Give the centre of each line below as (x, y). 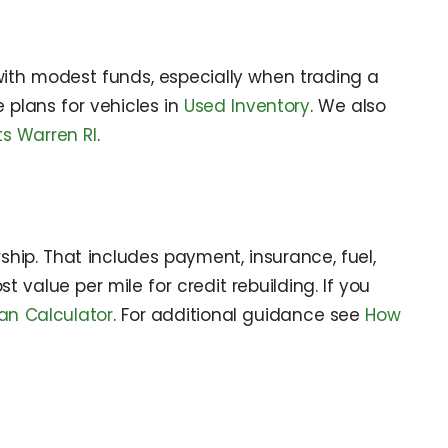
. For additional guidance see (239, 314)
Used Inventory (246, 106)
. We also (348, 106)
